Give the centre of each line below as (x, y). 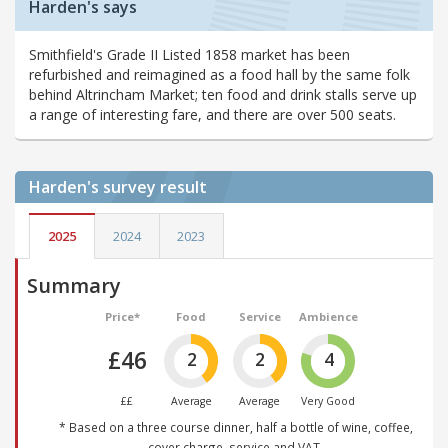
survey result (155, 187)
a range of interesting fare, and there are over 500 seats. (212, 115)
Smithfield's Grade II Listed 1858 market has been (189, 55)
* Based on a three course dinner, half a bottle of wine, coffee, (235, 426)
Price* (123, 317)
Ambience (328, 317)
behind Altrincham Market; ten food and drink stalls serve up (223, 95)
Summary (74, 286)
